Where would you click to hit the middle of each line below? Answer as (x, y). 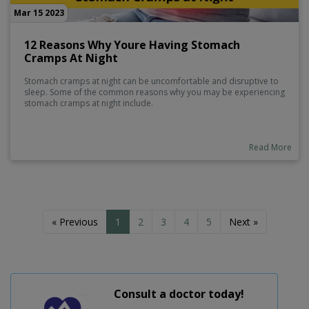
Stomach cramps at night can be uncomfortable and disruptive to (151, 81)
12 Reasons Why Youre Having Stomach (132, 45)
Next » (243, 222)
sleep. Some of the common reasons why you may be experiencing (154, 92)
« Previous (74, 222)
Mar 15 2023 (39, 13)
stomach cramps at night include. (89, 103)
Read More (270, 148)
